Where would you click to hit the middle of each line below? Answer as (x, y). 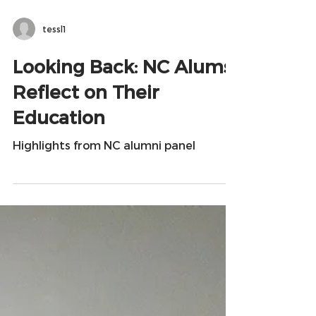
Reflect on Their (86, 117)
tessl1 (54, 54)
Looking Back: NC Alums (122, 91)
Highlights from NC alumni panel (104, 170)
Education (59, 142)
